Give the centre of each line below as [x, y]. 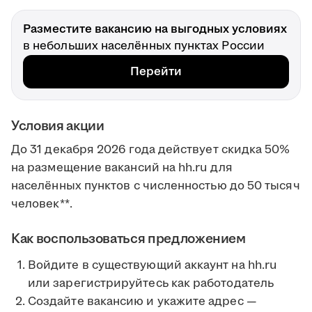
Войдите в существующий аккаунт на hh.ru [153, 266]
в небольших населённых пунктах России [144, 46]
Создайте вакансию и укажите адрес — [142, 302]
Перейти [156, 72]
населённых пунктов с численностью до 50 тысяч [156, 186]
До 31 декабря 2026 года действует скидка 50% [151, 150]
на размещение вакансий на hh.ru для [122, 168]
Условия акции [58, 126]
